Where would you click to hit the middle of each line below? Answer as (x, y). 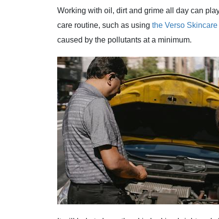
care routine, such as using (105, 25)
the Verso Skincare (185, 25)
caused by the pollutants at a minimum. (124, 40)
